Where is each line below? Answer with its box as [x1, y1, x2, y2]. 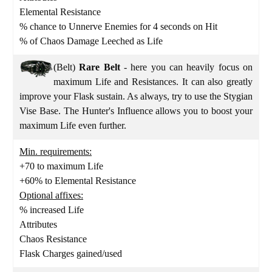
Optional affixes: [19, 189, 83, 200]
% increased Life [19, 204, 84, 215]
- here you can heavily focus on [124, 61, 253, 72]
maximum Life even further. [19, 120, 129, 131]
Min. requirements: [19, 146, 92, 157]
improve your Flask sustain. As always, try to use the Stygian [19, 90, 253, 101]
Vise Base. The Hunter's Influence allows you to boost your [19, 105, 253, 116]
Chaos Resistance [19, 233, 87, 244]
